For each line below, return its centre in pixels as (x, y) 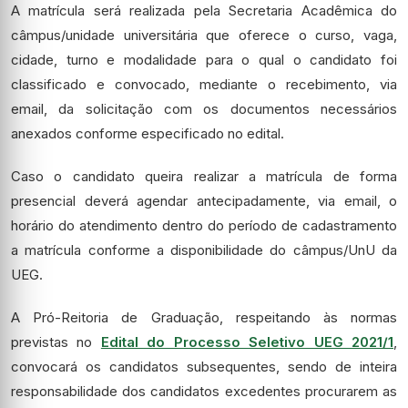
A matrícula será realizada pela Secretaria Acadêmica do (204, 10)
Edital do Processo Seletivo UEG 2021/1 (247, 342)
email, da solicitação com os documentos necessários (204, 109)
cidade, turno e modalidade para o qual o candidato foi (204, 60)
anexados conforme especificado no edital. (148, 133)
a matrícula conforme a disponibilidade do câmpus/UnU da (204, 250)
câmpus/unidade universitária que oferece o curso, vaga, (204, 35)
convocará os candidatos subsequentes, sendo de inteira (204, 367)
